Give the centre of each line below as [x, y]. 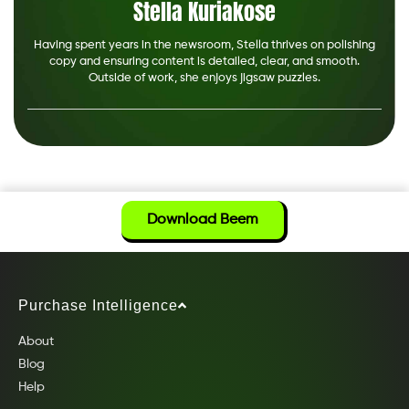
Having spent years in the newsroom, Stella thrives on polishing [204, 45]
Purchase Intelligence [98, 305]
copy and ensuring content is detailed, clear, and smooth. [204, 61]
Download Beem [203, 220]
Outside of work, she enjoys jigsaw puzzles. [204, 78]
